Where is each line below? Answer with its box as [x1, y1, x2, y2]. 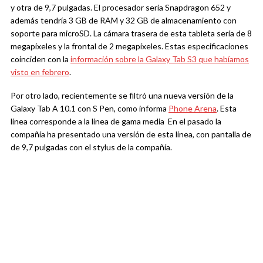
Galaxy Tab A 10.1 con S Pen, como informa [11, 103, 168, 114]
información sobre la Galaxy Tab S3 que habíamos [70, 54, 249, 65]
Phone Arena [168, 103, 217, 114]
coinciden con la [11, 54, 70, 65]
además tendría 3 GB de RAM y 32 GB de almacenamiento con [11, 15, 237, 26]
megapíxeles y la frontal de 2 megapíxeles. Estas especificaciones [11, 41, 248, 52]
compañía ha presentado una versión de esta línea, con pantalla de [11, 129, 251, 140]
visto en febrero [11, 67, 69, 77]
